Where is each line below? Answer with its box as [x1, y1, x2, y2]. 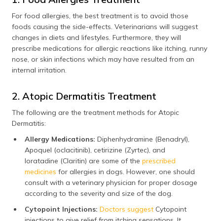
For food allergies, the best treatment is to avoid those [12, 11, 188, 20]
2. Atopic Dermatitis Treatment [12, 89, 156, 102]
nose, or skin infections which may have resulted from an [12, 54, 194, 64]
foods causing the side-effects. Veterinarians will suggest [12, 22, 198, 31]
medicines [25, 167, 56, 176]
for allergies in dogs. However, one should [56, 167, 195, 176]
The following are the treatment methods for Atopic [12, 108, 179, 117]
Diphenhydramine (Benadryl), [97, 134, 189, 144]
